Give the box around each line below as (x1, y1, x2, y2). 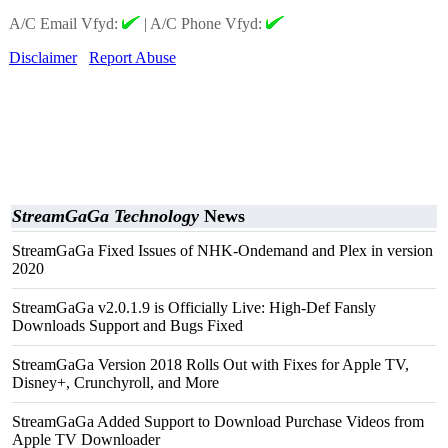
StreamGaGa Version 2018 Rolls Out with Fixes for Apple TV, (12, 356, 409, 373)
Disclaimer (9, 49, 77, 66)
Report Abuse (89, 49, 176, 66)
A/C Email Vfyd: (9, 15, 122, 32)
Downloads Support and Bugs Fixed (12, 317, 243, 334)
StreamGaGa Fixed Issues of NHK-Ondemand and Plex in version (12, 242, 433, 259)
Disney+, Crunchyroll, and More (12, 374, 219, 391)
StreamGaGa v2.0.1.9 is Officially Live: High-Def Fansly (12, 299, 376, 316)
